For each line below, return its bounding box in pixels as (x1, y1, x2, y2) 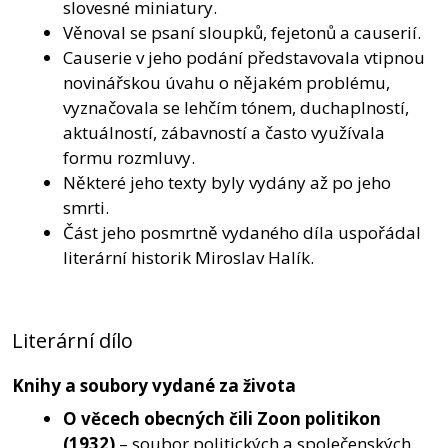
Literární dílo (12, 326, 133, 354)
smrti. (63, 195, 109, 219)
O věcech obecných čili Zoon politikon (63, 407, 381, 431)
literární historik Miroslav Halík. (63, 245, 314, 269)
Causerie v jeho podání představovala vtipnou (63, 45, 425, 69)
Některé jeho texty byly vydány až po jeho (63, 170, 391, 194)
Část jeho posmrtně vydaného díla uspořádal (63, 220, 421, 244)
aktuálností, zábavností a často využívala (63, 120, 385, 144)
